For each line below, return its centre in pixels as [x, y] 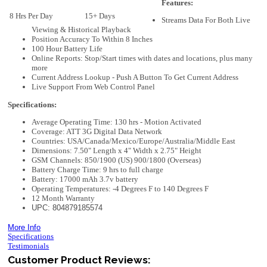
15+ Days [100, 15]
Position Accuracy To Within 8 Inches [92, 39]
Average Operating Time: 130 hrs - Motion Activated [117, 122]
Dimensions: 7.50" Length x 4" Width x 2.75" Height [117, 151]
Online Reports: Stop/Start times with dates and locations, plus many [142, 58]
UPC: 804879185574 [67, 208]
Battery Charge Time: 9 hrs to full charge [98, 170]
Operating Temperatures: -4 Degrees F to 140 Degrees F [120, 189]
